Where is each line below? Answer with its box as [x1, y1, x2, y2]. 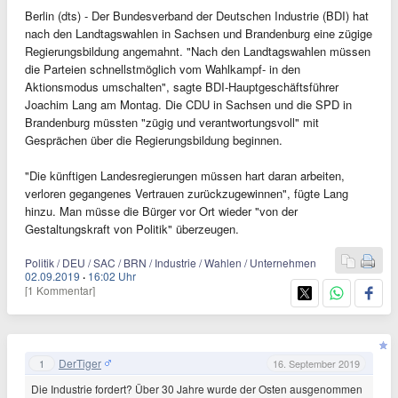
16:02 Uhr [88, 268, 136, 283]
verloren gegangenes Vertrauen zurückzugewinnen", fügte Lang [25, 185, 348, 202]
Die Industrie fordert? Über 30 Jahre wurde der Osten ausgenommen [31, 381, 362, 396]
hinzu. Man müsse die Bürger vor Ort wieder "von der [25, 203, 298, 219]
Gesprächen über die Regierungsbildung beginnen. [25, 131, 283, 148]
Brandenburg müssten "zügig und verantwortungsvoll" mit [25, 114, 319, 131]
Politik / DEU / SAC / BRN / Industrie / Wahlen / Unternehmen [25, 255, 316, 270]
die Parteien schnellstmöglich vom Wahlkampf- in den [25, 60, 300, 77]
